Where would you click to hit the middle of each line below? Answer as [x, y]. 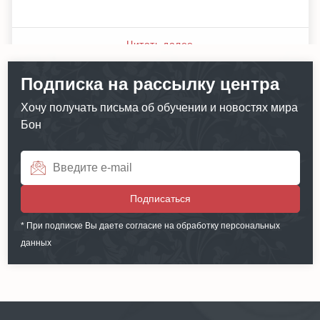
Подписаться [160, 198]
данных [36, 242]
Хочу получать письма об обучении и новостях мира [159, 107]
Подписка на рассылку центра [150, 84]
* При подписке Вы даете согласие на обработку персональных [150, 225]
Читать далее [160, 45]
